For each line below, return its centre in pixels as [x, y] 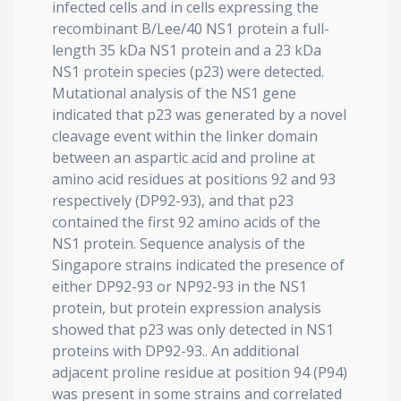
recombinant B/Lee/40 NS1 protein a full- [191, 29]
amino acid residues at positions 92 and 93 [194, 179]
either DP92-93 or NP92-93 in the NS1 [179, 286]
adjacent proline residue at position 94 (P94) [200, 372]
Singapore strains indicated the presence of [198, 265]
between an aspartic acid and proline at [183, 158]
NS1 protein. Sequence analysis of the [179, 243]
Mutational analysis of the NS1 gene [174, 93]
